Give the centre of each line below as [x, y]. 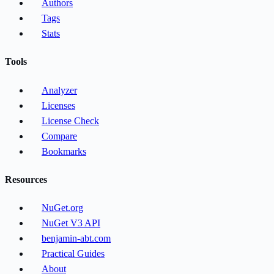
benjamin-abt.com [76, 239]
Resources [26, 179]
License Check [70, 120]
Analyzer [59, 90]
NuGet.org [62, 208]
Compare [59, 136]
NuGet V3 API [71, 223]
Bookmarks [64, 151]
